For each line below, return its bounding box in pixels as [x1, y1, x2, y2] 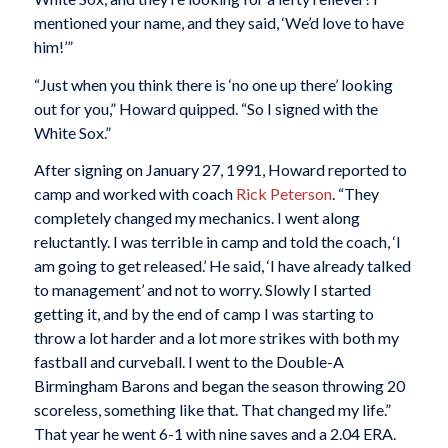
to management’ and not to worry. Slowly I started [33, 280, 371, 300]
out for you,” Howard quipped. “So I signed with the [33, 98, 378, 118]
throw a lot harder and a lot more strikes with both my [33, 328, 399, 348]
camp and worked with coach [33, 184, 236, 204]
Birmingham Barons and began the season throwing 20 [33, 376, 405, 396]
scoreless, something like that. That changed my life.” [33, 400, 391, 420]
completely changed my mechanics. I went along [33, 208, 360, 228]
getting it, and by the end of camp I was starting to [33, 304, 374, 324]
